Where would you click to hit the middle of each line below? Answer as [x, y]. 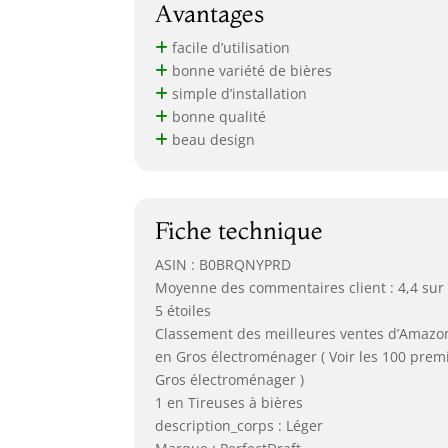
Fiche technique [238, 230]
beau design [211, 140]
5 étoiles [182, 310]
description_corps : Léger [238, 425]
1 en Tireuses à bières [228, 402]
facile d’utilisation [228, 48]
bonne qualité [216, 117]
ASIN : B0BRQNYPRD [222, 264]
